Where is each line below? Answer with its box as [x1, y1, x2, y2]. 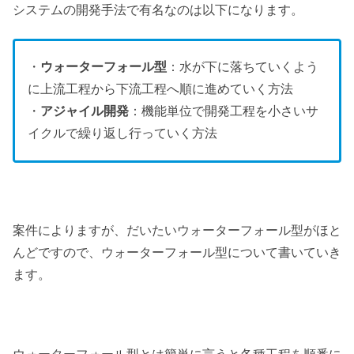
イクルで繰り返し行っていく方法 [28, 126, 217, 141]
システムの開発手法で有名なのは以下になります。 [13, 2, 303, 17]
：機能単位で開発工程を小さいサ [129, 104, 318, 119]
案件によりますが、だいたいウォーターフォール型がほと [13, 224, 341, 238]
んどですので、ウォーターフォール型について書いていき [13, 246, 341, 260]
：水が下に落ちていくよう [167, 60, 318, 74]
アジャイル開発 [40, 104, 129, 119]
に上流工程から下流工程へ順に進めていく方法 [28, 82, 293, 96]
